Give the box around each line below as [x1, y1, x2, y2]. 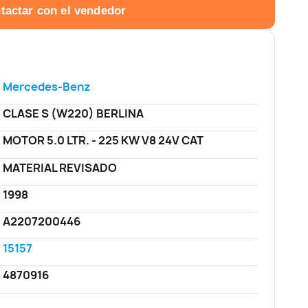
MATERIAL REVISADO [2, 159, 117, 175]
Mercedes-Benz [2, 79, 91, 95]
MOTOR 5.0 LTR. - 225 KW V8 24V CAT [2, 133, 203, 148]
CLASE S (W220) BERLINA [2, 106, 144, 122]
